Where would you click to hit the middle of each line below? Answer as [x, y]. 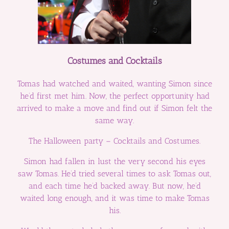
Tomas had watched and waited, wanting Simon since [114, 84]
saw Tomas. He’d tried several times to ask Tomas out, [114, 174]
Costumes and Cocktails [114, 61]
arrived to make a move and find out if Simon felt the [114, 108]
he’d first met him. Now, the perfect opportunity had [114, 96]
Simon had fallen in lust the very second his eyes [114, 162]
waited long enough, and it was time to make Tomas [114, 198]
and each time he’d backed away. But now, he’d [114, 186]
